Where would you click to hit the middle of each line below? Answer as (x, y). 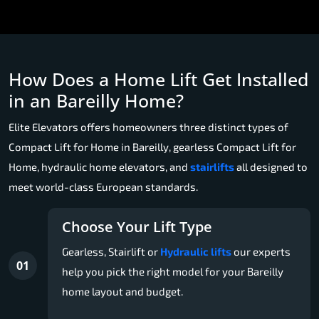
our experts (261, 251)
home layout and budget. (122, 291)
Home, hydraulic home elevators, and (99, 166)
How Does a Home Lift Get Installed (158, 79)
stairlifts (212, 166)
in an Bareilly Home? (96, 100)
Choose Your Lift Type (137, 226)
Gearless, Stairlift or (111, 251)
